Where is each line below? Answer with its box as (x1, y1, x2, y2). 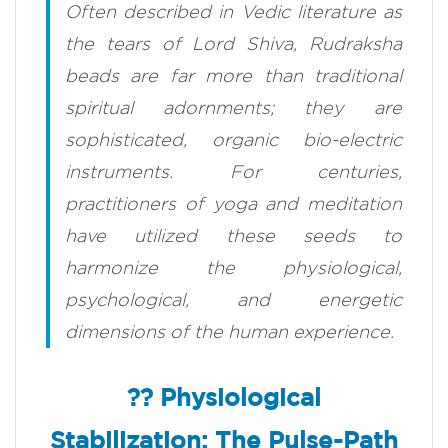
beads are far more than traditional (65, 66, 402, 86)
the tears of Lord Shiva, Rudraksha (65, 34, 402, 54)
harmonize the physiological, (65, 258, 402, 278)
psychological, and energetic (65, 290, 402, 310)
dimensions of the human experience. (65, 322, 394, 342)
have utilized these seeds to (65, 226, 402, 246)
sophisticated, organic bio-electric (65, 130, 402, 150)
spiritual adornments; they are (65, 98, 402, 118)
